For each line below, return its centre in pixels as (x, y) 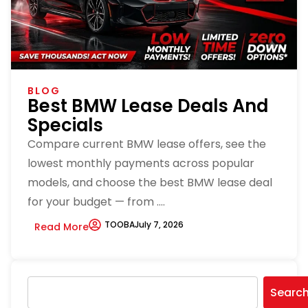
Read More (62, 227)
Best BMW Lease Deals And (148, 106)
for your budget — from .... (96, 202)
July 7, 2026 (159, 225)
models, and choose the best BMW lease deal (150, 183)
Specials (65, 125)
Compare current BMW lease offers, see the (147, 144)
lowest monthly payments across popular (141, 164)
